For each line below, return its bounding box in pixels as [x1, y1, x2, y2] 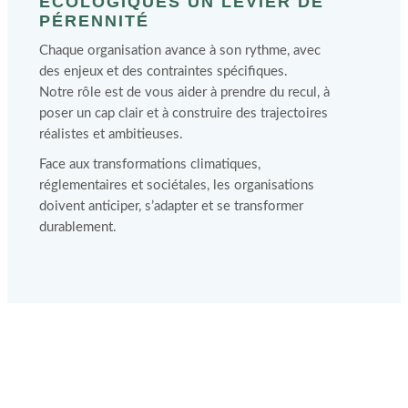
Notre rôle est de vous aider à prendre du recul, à [38, 86, 330, 100]
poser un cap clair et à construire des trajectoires [38, 107, 328, 121]
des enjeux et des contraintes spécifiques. [38, 65, 288, 79]
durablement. [38, 219, 117, 234]
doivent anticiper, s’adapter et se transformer [38, 199, 303, 213]
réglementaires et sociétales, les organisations [38, 178, 314, 192]
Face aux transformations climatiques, [38, 157, 260, 171]
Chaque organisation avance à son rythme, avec [38, 44, 321, 58]
